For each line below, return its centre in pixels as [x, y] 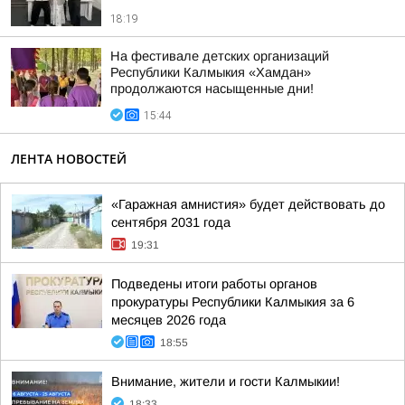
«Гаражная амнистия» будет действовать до [248, 204]
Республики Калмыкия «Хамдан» [211, 72]
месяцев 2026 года [169, 320]
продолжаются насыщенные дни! [212, 89]
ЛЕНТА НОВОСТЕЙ [69, 159]
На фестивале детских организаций [220, 56]
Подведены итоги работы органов [214, 284]
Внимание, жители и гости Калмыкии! [226, 381]
